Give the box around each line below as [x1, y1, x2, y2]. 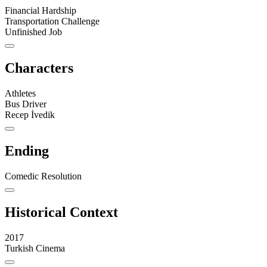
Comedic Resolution [5, 171, 82, 182]
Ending [5, 143, 49, 159]
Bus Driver [5, 99, 46, 110]
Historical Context [5, 204, 118, 220]
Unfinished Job [5, 27, 62, 38]
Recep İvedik [5, 110, 55, 120]
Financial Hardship [5, 5, 76, 16]
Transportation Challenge [5, 16, 100, 27]
